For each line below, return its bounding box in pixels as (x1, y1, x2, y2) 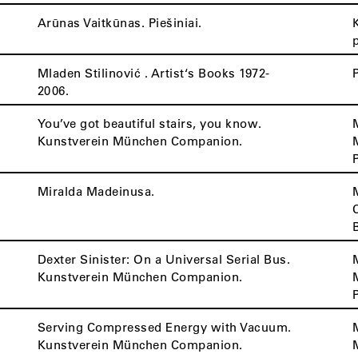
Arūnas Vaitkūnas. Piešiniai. (37, 14, 202, 30)
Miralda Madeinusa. (37, 183, 155, 199)
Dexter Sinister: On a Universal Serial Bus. (37, 251, 291, 267)
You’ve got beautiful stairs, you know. (37, 115, 262, 131)
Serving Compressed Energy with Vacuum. (37, 319, 292, 335)
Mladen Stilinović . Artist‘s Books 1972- (37, 65, 270, 81)
